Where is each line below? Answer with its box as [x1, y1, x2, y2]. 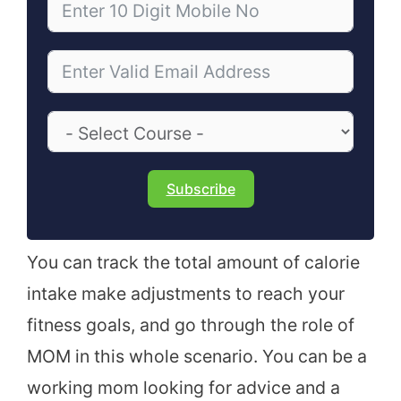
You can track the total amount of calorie [27, 252, 360, 274]
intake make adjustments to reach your [27, 283, 345, 305]
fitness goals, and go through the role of [27, 314, 354, 337]
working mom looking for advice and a [27, 377, 340, 399]
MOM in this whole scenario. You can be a [27, 346, 367, 368]
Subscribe [166, 180, 235, 199]
